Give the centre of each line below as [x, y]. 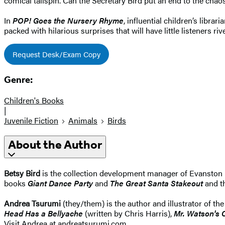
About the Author [55, 145]
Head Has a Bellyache [43, 213]
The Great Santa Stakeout [156, 183]
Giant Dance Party [60, 183]
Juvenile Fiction [31, 121]
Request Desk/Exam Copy [57, 54]
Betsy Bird [22, 173]
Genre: [18, 80]
